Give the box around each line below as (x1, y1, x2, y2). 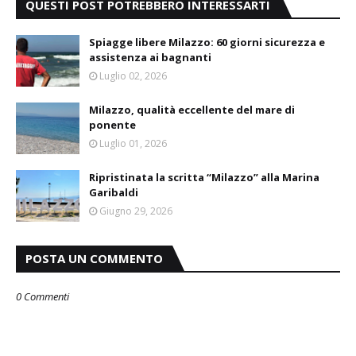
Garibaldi (89, 185, 138, 199)
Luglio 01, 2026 (99, 137, 167, 150)
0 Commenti (16, 289, 69, 304)
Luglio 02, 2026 (99, 69, 167, 83)
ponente (89, 118, 136, 132)
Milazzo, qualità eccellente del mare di (89, 103, 295, 117)
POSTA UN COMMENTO (25, 250, 163, 266)
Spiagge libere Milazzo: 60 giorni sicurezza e (89, 35, 325, 49)
